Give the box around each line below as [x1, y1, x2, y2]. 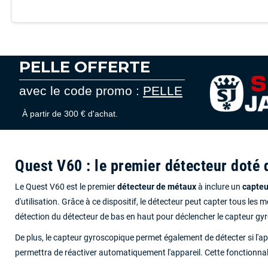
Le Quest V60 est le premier [15, 181, 117, 192]
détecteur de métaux [117, 181, 196, 192]
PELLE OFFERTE [19, 57, 150, 77]
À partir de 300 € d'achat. [22, 109, 118, 119]
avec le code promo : [19, 84, 143, 98]
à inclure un [196, 181, 242, 192]
